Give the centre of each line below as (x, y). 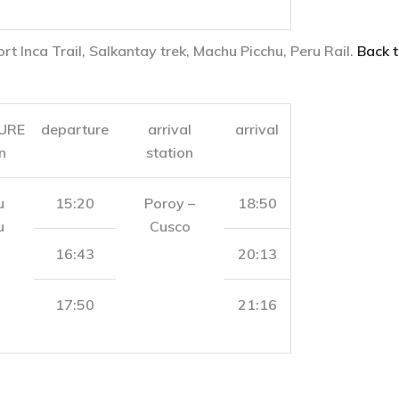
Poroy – (170, 203)
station (170, 152)
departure (75, 129)
